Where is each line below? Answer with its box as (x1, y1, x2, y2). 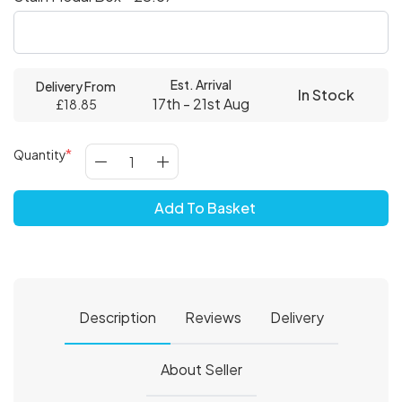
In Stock (297, 85, 354, 104)
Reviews (184, 308, 241, 327)
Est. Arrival (170, 76, 232, 92)
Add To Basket (153, 198, 256, 217)
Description (78, 308, 156, 327)
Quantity (13, 146, 66, 162)
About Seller (160, 360, 242, 379)
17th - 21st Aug (152, 94, 249, 113)
